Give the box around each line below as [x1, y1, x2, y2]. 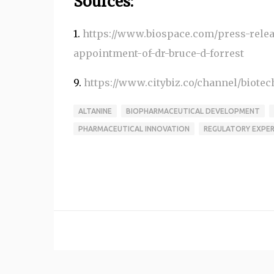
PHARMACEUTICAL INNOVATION [78, 124, 190, 133]
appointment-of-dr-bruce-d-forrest [73, 46, 244, 59]
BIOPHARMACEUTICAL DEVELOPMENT [125, 106, 260, 115]
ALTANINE [78, 106, 112, 115]
